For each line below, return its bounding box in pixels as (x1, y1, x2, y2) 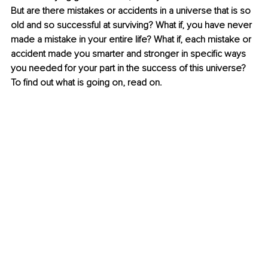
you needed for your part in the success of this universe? (11, 62, 248, 75)
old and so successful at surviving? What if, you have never (11, 19, 254, 32)
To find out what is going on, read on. (11, 77, 162, 89)
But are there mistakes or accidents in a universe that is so (11, 5, 253, 17)
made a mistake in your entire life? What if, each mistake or (11, 33, 254, 46)
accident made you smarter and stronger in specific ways (11, 48, 248, 60)
